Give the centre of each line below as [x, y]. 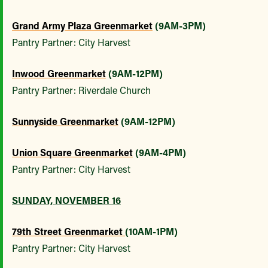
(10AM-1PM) [151, 232]
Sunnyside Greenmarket [65, 121]
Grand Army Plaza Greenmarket [82, 26]
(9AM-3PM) [179, 26]
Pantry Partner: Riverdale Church [81, 90]
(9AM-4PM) [159, 153]
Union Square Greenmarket [72, 153]
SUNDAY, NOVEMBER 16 [66, 200]
